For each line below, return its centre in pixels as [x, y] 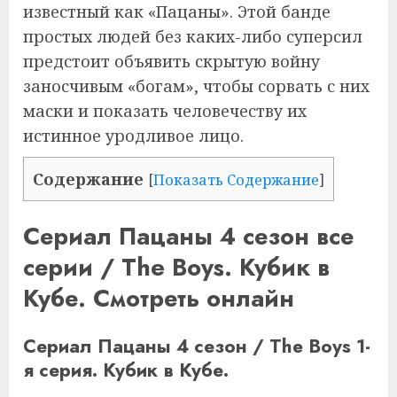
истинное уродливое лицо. [133, 136]
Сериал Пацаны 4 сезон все [188, 237]
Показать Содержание [236, 180]
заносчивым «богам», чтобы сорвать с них [196, 86]
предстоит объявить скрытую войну [171, 61]
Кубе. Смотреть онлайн [159, 299]
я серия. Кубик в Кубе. [126, 370]
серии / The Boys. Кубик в [176, 268]
